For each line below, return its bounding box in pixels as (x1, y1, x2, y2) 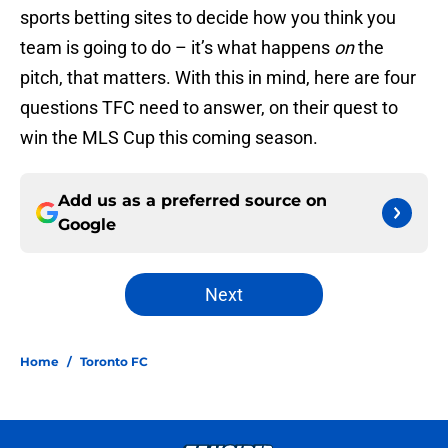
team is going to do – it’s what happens (20, 37, 334, 59)
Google (58, 215, 116, 235)
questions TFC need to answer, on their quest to (20, 97, 398, 119)
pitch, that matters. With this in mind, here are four (20, 67, 416, 89)
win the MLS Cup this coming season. (20, 127, 318, 149)
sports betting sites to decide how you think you (20, 7, 396, 29)
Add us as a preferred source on (58, 191, 327, 211)
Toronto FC (80, 354, 148, 370)
